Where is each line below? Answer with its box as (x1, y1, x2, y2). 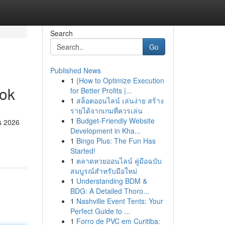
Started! (70, 146, 95, 156)
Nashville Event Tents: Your (76, 196, 163, 206)
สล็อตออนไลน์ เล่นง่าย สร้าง (76, 95, 164, 105)
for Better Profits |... (70, 85, 132, 95)
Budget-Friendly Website (76, 116, 155, 126)
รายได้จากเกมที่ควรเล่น (70, 105, 143, 116)
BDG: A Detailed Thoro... (70, 186, 149, 196)
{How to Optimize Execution (76, 75, 164, 85)
